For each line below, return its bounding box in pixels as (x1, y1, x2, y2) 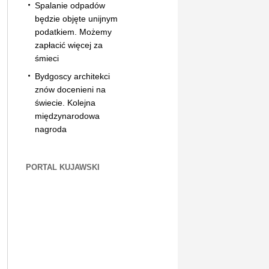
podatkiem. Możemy (34, 26, 112, 37)
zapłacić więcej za (34, 40, 103, 50)
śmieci (34, 53, 59, 63)
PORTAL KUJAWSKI (25, 162, 100, 172)
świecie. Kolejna (34, 97, 95, 107)
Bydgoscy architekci (34, 71, 110, 81)
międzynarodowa (34, 110, 100, 121)
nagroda (34, 124, 67, 134)
